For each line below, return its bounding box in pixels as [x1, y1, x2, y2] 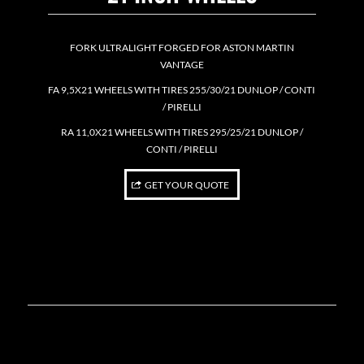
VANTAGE [159, 58, 204, 71]
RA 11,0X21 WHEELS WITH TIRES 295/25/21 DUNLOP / [60, 126, 303, 139]
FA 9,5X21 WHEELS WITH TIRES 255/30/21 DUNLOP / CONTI [48, 84, 316, 97]
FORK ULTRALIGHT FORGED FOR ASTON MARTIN [69, 41, 294, 54]
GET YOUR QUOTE [144, 178, 229, 191]
